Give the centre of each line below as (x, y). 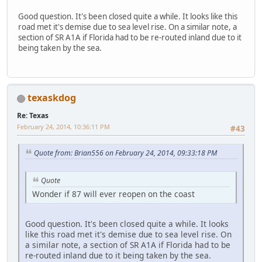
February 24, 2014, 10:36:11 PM (63, 127)
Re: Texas (33, 116)
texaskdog (52, 98)
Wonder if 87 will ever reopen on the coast (113, 194)
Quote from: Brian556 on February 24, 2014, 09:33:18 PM (125, 153)
